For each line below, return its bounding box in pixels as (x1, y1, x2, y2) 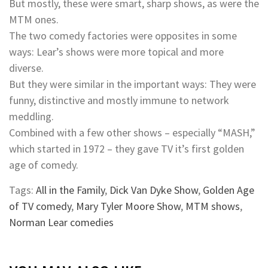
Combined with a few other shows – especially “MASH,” (9, 126, 255, 140)
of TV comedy (9, 199, 71, 214)
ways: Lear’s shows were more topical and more (9, 45, 224, 59)
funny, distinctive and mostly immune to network (9, 93, 229, 108)
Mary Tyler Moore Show (76, 199, 181, 214)
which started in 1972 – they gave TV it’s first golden (9, 142, 244, 156)
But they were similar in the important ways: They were (9, 77, 256, 92)
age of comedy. (9, 158, 78, 172)
